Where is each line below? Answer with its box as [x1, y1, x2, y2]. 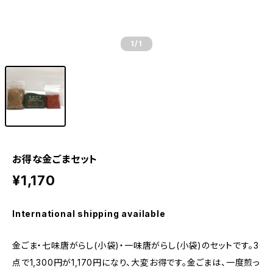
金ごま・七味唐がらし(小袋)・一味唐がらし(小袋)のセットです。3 [12, 240, 259, 250]
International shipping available [12, 208, 166, 219]
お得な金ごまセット [12, 153, 98, 165]
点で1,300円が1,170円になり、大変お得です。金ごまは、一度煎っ [12, 257, 260, 268]
